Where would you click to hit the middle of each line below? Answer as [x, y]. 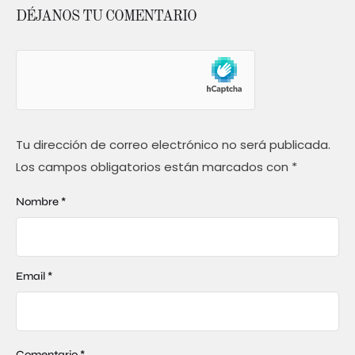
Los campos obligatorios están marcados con [154, 167]
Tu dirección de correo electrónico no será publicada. [173, 145]
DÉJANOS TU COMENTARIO [106, 17]
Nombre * [41, 202]
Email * [34, 277]
